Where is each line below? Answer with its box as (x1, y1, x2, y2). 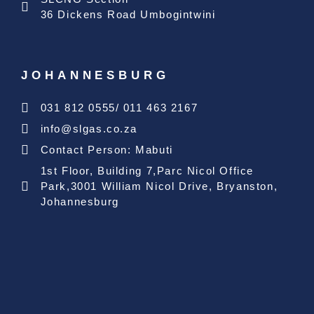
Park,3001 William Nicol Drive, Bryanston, (40, 180, 278, 193)
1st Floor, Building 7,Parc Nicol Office (40, 165, 254, 177)
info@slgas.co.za (40, 123, 138, 135)
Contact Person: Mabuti (40, 144, 173, 156)
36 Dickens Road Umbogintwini (40, 8, 216, 21)
